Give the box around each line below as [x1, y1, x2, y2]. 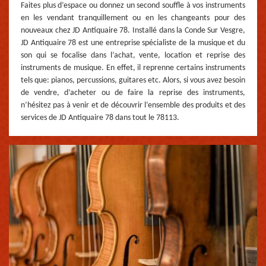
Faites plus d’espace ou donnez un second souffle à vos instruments [21, 1, 245, 11]
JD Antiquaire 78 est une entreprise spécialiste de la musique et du [21, 39, 245, 48]
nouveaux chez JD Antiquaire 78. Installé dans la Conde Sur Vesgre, [21, 26, 245, 36]
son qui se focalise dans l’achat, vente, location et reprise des [21, 51, 245, 61]
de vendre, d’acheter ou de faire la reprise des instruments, [21, 88, 245, 98]
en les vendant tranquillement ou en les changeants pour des [21, 14, 245, 23]
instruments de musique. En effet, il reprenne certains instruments [21, 64, 245, 73]
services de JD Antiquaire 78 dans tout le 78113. [21, 113, 179, 123]
